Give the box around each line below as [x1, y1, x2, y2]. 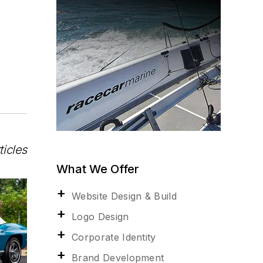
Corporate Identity [72, 231, 156, 243]
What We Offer [56, 162, 139, 176]
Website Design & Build [72, 190, 177, 202]
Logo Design [72, 211, 129, 222]
